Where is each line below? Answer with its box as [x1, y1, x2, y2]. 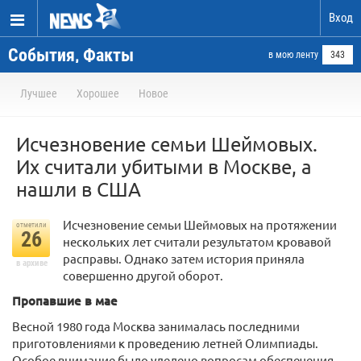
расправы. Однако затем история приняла [63, 251, 305, 266]
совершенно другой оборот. [63, 268, 223, 283]
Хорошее [77, 87, 119, 100]
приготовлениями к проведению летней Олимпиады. [12, 335, 318, 351]
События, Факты [8, 45, 134, 65]
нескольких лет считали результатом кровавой [63, 234, 331, 249]
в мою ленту [268, 49, 318, 60]
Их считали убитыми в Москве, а [16, 155, 312, 178]
